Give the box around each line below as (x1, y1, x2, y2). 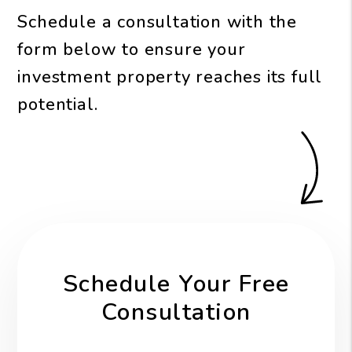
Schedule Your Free (62, 267, 290, 300)
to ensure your (116, 37, 246, 61)
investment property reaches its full (17, 64, 323, 89)
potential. (17, 92, 98, 116)
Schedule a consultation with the (17, 9, 297, 34)
